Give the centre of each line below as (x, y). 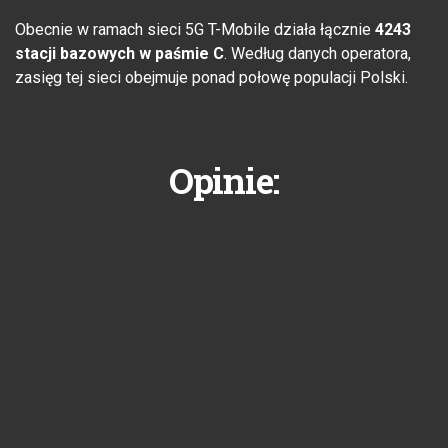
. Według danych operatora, (317, 54)
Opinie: (224, 180)
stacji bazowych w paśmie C (119, 54)
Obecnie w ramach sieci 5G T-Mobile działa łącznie (195, 30)
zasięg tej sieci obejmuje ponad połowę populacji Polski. (211, 78)
